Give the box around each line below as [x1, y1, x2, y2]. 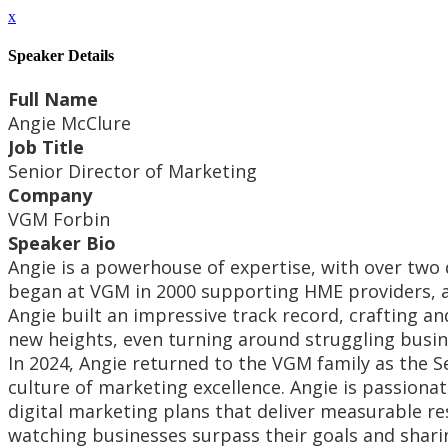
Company [8, 182, 92, 207]
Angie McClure [8, 110, 131, 135]
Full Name [8, 86, 98, 111]
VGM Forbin [8, 206, 110, 231]
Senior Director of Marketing [8, 158, 257, 183]
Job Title [8, 134, 84, 159]
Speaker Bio [8, 230, 116, 255]
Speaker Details [8, 47, 114, 65]
